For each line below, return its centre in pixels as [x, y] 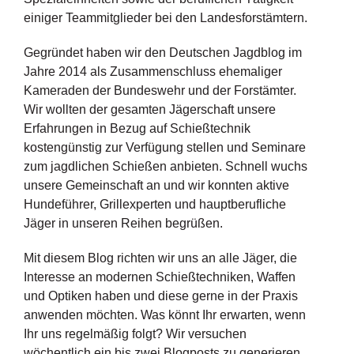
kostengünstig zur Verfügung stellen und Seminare [164, 147]
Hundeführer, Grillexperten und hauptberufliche [154, 204]
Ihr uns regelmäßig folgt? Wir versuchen [135, 333]
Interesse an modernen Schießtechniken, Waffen [159, 277]
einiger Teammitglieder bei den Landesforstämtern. [165, 17]
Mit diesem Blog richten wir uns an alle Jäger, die [160, 258]
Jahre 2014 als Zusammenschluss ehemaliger [153, 71]
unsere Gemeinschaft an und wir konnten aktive [156, 185]
